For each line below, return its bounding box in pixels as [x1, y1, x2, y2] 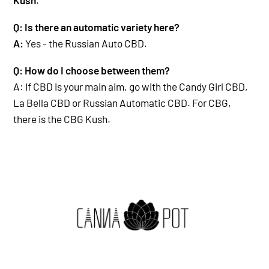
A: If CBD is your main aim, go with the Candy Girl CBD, [13, 80, 248, 92]
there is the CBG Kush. [13, 112, 110, 125]
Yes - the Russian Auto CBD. [25, 37, 147, 49]
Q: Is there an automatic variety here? [13, 20, 180, 33]
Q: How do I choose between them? [13, 64, 170, 76]
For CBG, [192, 96, 231, 109]
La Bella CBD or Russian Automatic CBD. [13, 96, 192, 109]
